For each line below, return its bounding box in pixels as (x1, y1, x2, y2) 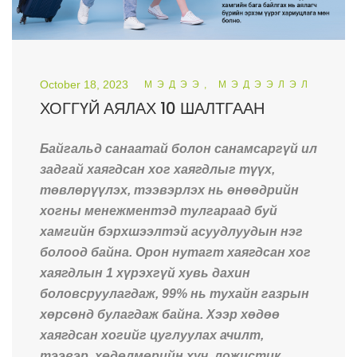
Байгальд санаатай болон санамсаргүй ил (40, 141, 317, 155)
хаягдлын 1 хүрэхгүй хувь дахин (40, 265, 250, 280)
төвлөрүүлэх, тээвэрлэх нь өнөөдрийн (40, 182, 299, 197)
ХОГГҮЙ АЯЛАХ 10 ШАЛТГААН (40, 96, 265, 120)
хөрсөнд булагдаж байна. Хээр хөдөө (40, 307, 280, 321)
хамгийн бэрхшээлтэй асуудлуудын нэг (40, 224, 303, 238)
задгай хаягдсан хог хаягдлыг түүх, (40, 162, 275, 176)
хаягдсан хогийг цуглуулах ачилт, (40, 328, 264, 342)
